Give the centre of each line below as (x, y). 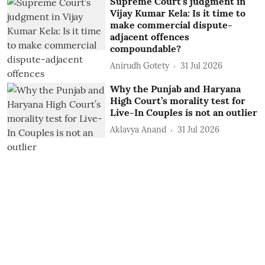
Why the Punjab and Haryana (176, 88)
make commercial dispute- (172, 25)
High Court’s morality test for (178, 100)
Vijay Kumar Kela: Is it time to (178, 13)
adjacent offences (150, 36)
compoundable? (146, 48)
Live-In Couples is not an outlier (184, 112)
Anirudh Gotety (140, 66)
